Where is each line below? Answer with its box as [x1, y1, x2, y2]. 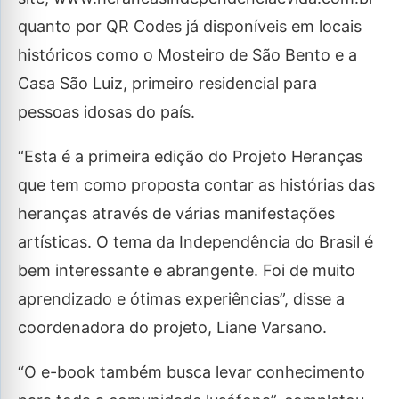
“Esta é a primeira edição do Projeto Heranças [18, 147, 362, 166]
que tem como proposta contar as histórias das [18, 175, 375, 194]
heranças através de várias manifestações [18, 204, 335, 223]
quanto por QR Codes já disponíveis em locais [18, 17, 362, 36]
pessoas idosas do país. [18, 102, 199, 121]
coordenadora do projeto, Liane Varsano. [18, 318, 327, 337]
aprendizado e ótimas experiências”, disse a [18, 289, 345, 308]
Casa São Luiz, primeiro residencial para [18, 74, 317, 93]
